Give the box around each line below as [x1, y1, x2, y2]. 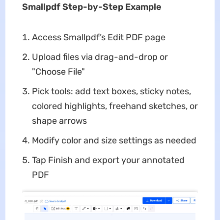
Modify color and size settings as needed [31, 135, 196, 146]
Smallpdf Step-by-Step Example [22, 1, 162, 12]
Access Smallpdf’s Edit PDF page [31, 32, 165, 43]
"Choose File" [31, 66, 85, 77]
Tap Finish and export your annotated [31, 155, 185, 165]
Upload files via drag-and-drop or [31, 52, 168, 62]
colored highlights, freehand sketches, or [31, 101, 198, 111]
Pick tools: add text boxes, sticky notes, [31, 86, 191, 97]
